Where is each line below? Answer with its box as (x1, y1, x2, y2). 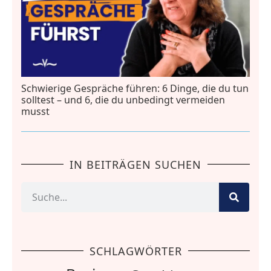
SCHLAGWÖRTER (89, 243, 182, 258)
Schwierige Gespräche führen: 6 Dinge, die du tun (21, 81, 249, 95)
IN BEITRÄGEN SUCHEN (70, 157, 201, 172)
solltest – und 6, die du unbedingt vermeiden (21, 93, 225, 106)
